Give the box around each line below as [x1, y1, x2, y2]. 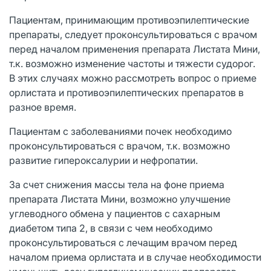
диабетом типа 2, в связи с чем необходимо [9, 221, 212, 234]
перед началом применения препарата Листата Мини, [9, 42, 260, 55]
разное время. [9, 100, 79, 113]
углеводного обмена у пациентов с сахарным [9, 207, 220, 220]
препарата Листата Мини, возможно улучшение [9, 192, 230, 205]
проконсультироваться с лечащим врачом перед [9, 236, 237, 249]
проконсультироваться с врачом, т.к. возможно [9, 139, 230, 152]
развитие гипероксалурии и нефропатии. [9, 154, 198, 166]
